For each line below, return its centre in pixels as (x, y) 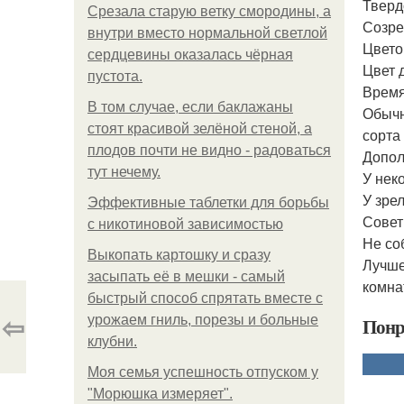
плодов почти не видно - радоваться (209, 150)
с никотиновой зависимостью (185, 224)
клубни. (112, 341)
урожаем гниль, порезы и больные (203, 320)
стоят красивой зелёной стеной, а (200, 129)
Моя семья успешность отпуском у (203, 372)
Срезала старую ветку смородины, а (209, 11)
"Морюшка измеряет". (160, 394)
